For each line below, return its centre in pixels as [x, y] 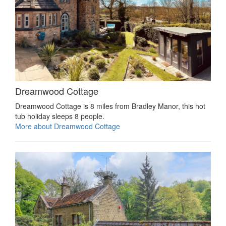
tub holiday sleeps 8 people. [60, 116]
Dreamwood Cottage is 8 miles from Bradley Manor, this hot [110, 106]
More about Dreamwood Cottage [68, 126]
